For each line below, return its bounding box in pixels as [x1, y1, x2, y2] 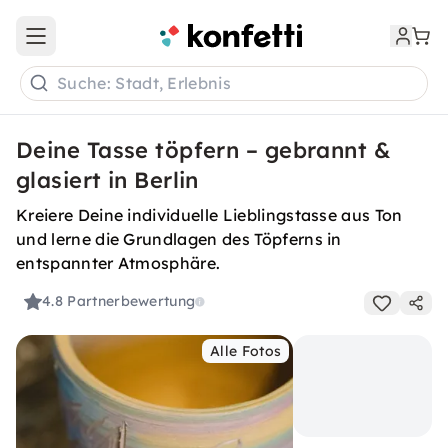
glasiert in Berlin [16, 166, 199, 194]
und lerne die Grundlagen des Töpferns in [16, 229, 342, 249]
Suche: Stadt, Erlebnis [57, 73, 232, 94]
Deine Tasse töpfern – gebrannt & [16, 136, 392, 164]
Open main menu [34, 35, 154, 54]
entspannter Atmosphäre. [16, 253, 221, 273]
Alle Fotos [210, 342, 282, 360]
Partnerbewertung [67, 292, 196, 311]
